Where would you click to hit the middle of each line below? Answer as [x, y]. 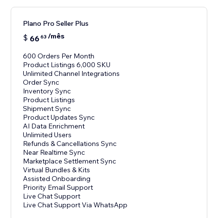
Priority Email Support [58, 188]
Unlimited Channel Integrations [72, 74]
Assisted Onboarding [57, 179]
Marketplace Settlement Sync [70, 161]
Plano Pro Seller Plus [56, 24]
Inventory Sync [47, 91]
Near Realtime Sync [54, 153]
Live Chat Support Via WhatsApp [75, 205]
